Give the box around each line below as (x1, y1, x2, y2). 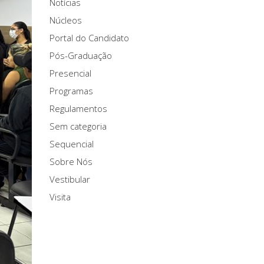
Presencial (49, 67, 91, 79)
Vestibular (49, 173, 90, 185)
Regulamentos (49, 103, 107, 114)
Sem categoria (49, 120, 107, 132)
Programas (49, 85, 93, 97)
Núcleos (49, 14, 82, 26)
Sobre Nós (49, 156, 93, 167)
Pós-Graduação (49, 49, 112, 61)
